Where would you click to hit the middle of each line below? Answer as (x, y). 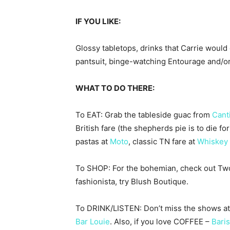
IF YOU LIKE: (98, 22)
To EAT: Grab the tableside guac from (144, 115)
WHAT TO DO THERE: (115, 88)
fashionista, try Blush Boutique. (132, 182)
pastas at (93, 142)
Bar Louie (93, 222)
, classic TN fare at (163, 142)
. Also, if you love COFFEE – (161, 222)
